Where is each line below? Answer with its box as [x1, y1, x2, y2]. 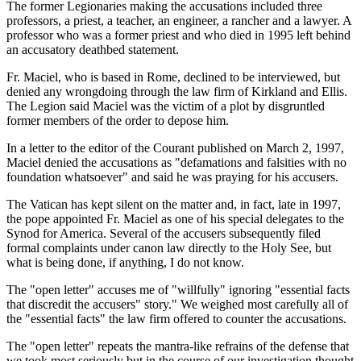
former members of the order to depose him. [6, 113, 229, 127]
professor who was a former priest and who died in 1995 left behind [6, 27, 351, 42]
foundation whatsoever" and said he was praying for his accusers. [6, 169, 338, 184]
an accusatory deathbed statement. [6, 42, 179, 56]
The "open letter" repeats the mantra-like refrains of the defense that [6, 338, 349, 353]
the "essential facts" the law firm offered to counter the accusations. [6, 311, 346, 326]
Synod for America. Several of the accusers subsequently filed [6, 226, 321, 240]
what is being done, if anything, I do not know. [6, 255, 244, 269]
